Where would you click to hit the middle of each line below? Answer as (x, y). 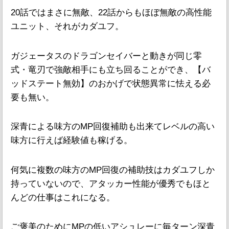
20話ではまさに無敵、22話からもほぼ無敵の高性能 (111, 13)
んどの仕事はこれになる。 (63, 197)
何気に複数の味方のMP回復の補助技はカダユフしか (113, 170)
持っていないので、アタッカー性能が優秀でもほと (111, 184)
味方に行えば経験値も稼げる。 (72, 141)
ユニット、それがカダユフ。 (67, 27)
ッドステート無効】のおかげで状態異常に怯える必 (111, 83)
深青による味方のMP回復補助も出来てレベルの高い (113, 127)
